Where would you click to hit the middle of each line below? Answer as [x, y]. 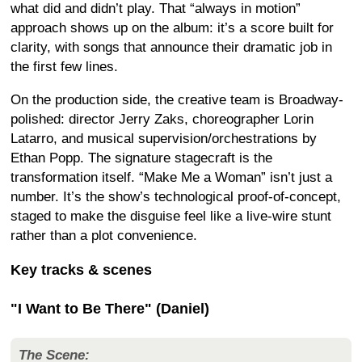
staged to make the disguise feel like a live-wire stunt [171, 216]
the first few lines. [64, 67]
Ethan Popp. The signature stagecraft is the [141, 158]
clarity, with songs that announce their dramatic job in [171, 47]
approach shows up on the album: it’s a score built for [172, 28]
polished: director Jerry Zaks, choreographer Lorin [162, 119]
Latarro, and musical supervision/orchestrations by [164, 139]
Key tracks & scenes [81, 270]
